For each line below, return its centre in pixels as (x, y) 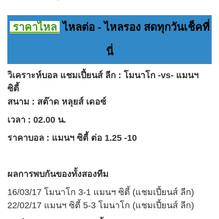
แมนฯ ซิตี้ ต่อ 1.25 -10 (94, 138)
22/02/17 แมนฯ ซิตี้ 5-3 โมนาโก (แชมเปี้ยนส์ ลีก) (101, 205)
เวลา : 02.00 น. (37, 120)
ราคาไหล (34, 27)
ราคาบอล (26, 138)
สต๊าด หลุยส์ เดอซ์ (72, 101)
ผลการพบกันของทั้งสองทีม (58, 174)
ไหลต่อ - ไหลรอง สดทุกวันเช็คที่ (134, 27)
